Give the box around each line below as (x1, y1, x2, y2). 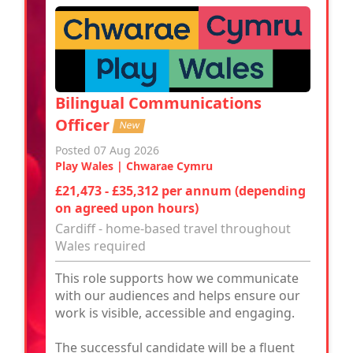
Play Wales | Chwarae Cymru (55, 158, 213, 174)
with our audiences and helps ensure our (55, 287, 300, 305)
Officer (55, 114, 113, 136)
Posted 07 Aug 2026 (55, 143, 159, 158)
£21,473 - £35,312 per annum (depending (55, 182, 306, 200)
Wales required (55, 237, 146, 255)
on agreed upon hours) (55, 199, 199, 217)
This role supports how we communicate (55, 269, 299, 288)
